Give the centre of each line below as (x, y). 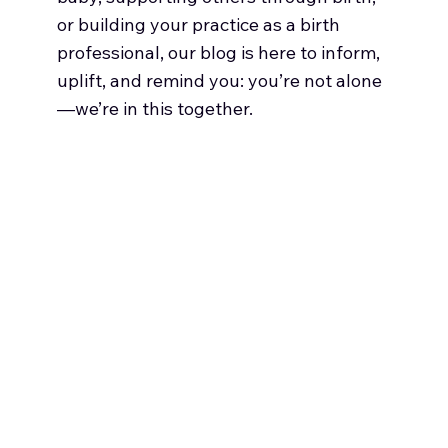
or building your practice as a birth (198, 24)
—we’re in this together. (154, 108)
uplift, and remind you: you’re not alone (219, 80)
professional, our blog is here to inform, (218, 52)
